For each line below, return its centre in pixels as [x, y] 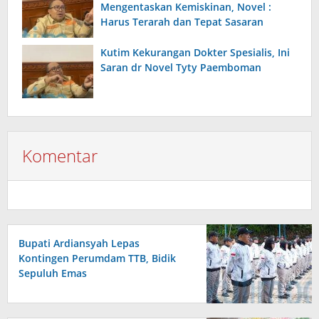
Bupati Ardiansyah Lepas [79, 244]
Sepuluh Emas [53, 273]
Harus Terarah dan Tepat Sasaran [182, 22]
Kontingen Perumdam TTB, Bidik [97, 258]
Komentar [60, 156]
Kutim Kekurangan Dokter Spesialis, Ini [195, 53]
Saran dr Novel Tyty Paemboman [181, 68]
